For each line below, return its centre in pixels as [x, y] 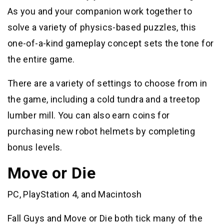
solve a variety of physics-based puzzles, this [102, 27]
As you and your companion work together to [100, 11]
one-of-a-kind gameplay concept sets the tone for [111, 43]
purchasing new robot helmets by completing [101, 131]
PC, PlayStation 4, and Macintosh [75, 194]
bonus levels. [35, 147]
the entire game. [41, 59]
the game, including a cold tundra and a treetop [104, 99]
